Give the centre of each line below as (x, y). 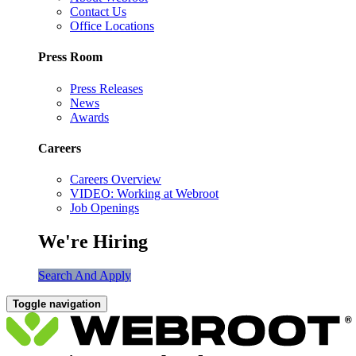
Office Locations (112, 26)
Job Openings (104, 208)
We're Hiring (93, 242)
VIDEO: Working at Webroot (144, 194)
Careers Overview (116, 180)
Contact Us (98, 12)
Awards (89, 117)
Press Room (70, 57)
